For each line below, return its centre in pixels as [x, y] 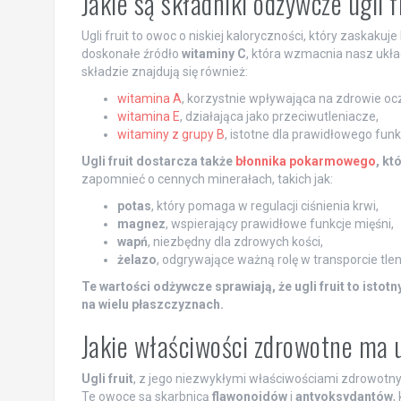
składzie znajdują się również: [164, 72]
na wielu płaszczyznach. [152, 305]
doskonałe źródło [131, 54]
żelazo [137, 260]
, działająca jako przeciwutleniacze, [279, 117]
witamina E [148, 117]
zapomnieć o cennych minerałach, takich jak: [207, 179]
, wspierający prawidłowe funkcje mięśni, [279, 224]
